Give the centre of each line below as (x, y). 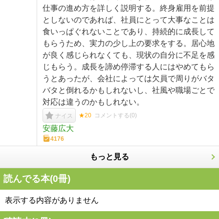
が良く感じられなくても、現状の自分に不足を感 (129, 55)
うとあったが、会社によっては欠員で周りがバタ (129, 78)
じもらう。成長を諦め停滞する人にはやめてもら (129, 67)
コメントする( (113, 115)
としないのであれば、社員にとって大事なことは (129, 20)
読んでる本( (28, 179)
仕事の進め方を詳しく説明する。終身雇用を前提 (129, 8)
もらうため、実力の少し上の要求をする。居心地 (129, 43)
